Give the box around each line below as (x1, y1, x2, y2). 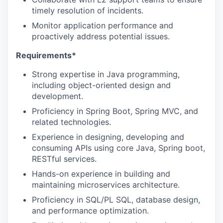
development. (32, 91, 83, 101)
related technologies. (32, 116, 111, 127)
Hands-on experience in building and (32, 168, 170, 179)
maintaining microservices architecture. (32, 179, 180, 190)
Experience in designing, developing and (32, 131, 184, 142)
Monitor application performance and (32, 20, 173, 30)
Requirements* (16, 50, 76, 60)
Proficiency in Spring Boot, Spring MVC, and (32, 106, 198, 116)
